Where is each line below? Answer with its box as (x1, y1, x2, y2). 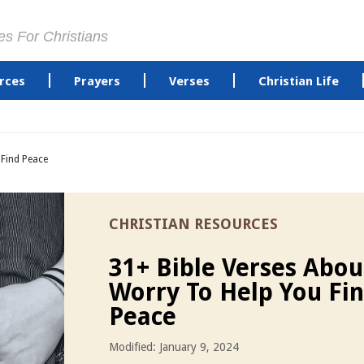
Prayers (73, 74, 120, 89)
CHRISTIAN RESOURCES (109, 215, 278, 232)
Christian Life (258, 74, 339, 89)
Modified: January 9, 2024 (109, 340, 239, 353)
